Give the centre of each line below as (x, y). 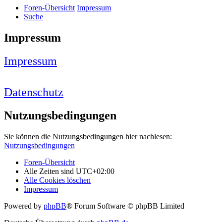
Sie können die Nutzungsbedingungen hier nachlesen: (88, 137)
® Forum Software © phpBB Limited (125, 206)
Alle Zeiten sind (50, 171)
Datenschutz (34, 92)
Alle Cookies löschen (57, 180)
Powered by (24, 206)
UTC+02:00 (95, 171)
